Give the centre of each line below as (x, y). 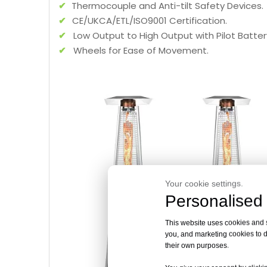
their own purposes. (198, 245)
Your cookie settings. (204, 183)
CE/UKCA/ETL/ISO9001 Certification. (150, 21)
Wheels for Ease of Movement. (141, 50)
